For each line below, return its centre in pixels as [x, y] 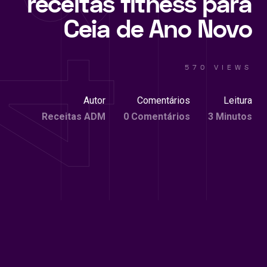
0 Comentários [157, 116]
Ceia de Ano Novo [158, 30]
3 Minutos [230, 116]
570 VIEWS [218, 67]
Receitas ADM [74, 116]
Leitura [238, 100]
